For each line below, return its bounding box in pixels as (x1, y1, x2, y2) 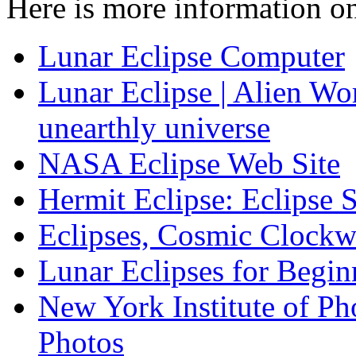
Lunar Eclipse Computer (38, 38, 345, 73)
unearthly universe (38, 110, 270, 145)
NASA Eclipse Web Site (38, 145, 340, 180)
